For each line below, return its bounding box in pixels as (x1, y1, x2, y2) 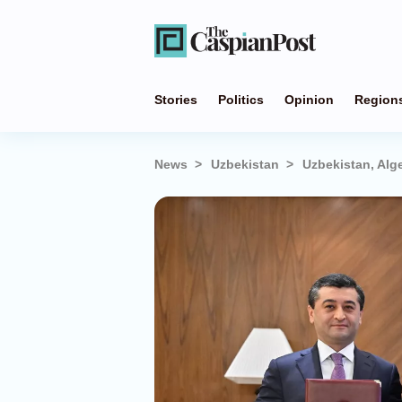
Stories (154, 92, 197, 107)
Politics (218, 92, 264, 107)
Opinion (284, 92, 334, 107)
